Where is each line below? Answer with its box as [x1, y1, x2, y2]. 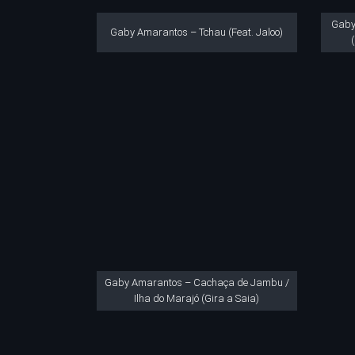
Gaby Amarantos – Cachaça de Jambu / [104, 277, 289, 288]
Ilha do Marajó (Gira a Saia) [134, 292, 260, 304]
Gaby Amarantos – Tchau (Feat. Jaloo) [110, 25, 284, 38]
